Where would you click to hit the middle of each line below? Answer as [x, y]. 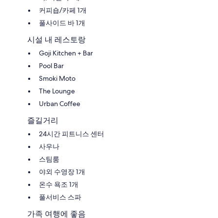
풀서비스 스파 [60, 197]
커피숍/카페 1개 [63, 10]
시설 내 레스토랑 [56, 39]
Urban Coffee [60, 103]
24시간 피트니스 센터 [72, 134]
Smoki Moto [57, 78]
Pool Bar [51, 65]
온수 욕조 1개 [59, 184]
